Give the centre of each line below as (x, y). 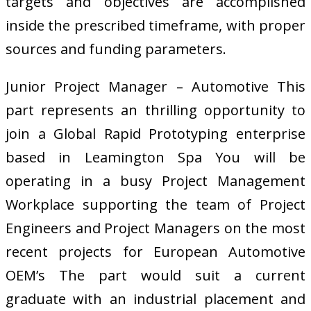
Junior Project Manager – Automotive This (155, 86)
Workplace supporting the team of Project (155, 204)
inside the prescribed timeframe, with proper (155, 25)
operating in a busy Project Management (155, 180)
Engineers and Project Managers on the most (155, 228)
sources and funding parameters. (116, 49)
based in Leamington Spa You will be (155, 157)
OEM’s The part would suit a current (155, 275)
